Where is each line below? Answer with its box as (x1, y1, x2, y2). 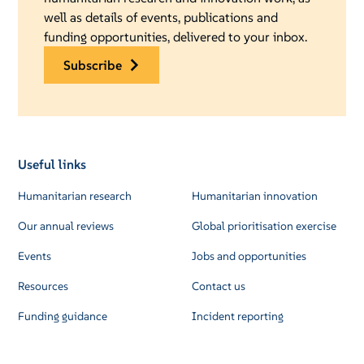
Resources (18, 279, 69, 294)
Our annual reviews (18, 219, 115, 234)
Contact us (192, 279, 245, 294)
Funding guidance (18, 309, 108, 324)
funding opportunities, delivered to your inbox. (44, 28, 308, 45)
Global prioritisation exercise (192, 219, 336, 234)
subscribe (71, 57, 123, 74)
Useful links (18, 156, 87, 173)
